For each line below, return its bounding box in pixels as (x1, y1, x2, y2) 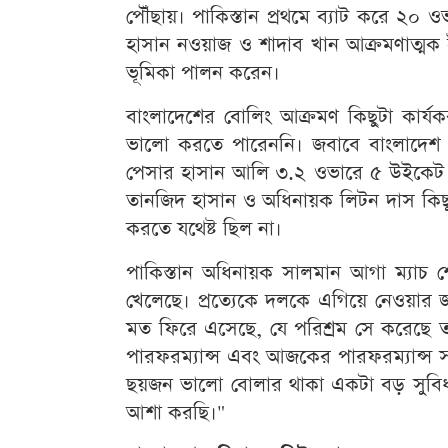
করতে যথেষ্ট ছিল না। (126, 215, 282, 243)
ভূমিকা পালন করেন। (126, 59, 280, 87)
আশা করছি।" (126, 399, 225, 427)
